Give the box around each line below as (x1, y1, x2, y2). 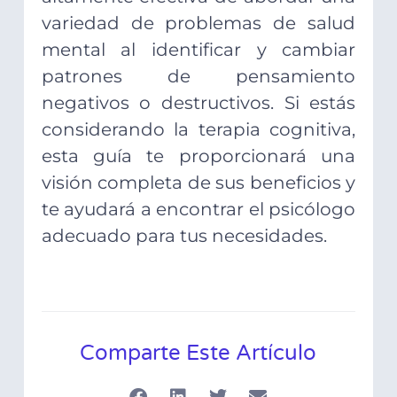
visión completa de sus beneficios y (41, 172, 356, 194)
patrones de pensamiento (41, 66, 356, 88)
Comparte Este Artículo (80, 340, 317, 367)
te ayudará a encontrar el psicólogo (41, 198, 356, 221)
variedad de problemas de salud (41, 12, 356, 35)
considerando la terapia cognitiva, (41, 119, 356, 141)
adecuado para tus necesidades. (41, 225, 327, 247)
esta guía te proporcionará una (41, 145, 356, 167)
